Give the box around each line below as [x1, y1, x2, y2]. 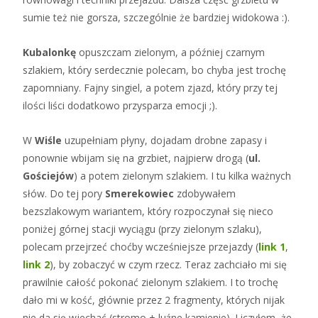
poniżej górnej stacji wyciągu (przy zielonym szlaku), [23, 221, 262, 236]
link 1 [258, 239, 285, 253]
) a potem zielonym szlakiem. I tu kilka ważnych [74, 168, 291, 182]
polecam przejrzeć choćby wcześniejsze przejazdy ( [23, 239, 258, 253]
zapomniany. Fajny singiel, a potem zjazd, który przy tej [23, 80, 278, 94]
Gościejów [23, 168, 74, 182]
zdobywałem [174, 186, 236, 200]
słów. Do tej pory [23, 186, 105, 200]
